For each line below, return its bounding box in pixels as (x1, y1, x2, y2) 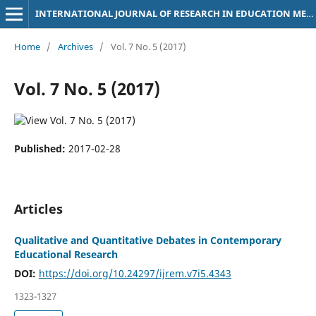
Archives (57, 39, 93, 53)
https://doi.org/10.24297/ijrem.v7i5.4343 (38, 266, 231, 280)
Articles (13, 200, 63, 217)
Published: (13, 141, 68, 155)
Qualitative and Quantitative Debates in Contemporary (13, 233, 281, 247)
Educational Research (13, 247, 118, 261)
